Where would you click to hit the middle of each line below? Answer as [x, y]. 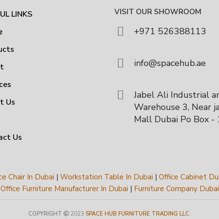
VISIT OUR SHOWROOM [158, 12]
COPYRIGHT [45, 214]
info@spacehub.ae [170, 63]
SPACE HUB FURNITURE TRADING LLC [137, 214]
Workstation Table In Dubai [107, 177]
